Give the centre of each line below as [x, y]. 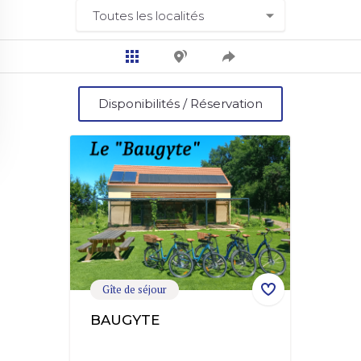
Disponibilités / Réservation [180, 104]
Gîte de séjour [135, 290]
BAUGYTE [125, 320]
